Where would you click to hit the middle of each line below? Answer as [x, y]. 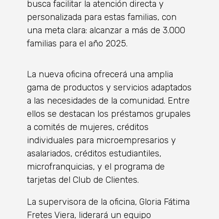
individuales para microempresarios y [101, 140]
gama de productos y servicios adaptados [109, 87]
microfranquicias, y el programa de [96, 166]
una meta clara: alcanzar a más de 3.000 [106, 30]
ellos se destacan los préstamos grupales [109, 114]
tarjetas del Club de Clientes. [83, 180]
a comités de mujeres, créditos [88, 127]
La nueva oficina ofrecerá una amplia [100, 74]
